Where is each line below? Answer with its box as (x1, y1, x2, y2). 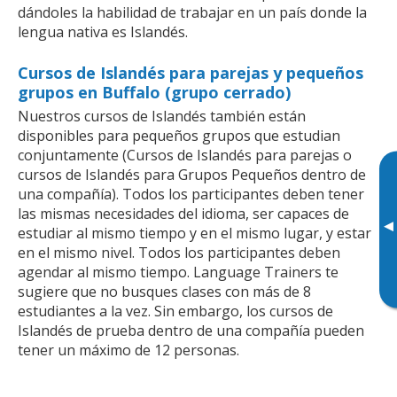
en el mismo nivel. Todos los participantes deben (18, 242, 340, 262)
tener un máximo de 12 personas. (18, 339, 239, 360)
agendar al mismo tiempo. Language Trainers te (18, 261, 339, 282)
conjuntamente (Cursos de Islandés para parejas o (18, 144, 352, 165)
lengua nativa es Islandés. (18, 21, 188, 42)
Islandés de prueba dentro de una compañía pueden (18, 320, 364, 340)
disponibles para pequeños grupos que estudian (18, 125, 340, 145)
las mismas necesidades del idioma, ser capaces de (18, 203, 349, 223)
